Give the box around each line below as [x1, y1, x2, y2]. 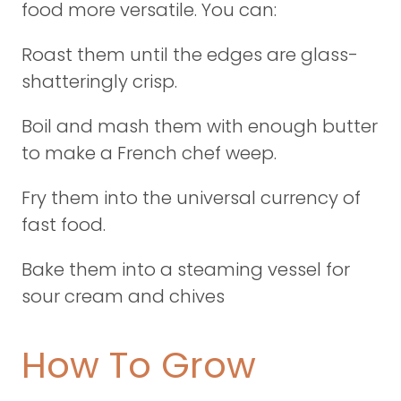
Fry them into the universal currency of [21, 185, 361, 210]
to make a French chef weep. [21, 141, 277, 166]
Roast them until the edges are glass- [21, 42, 358, 67]
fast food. [21, 212, 106, 237]
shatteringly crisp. [21, 69, 177, 94]
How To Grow [21, 340, 256, 390]
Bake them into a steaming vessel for [21, 257, 350, 282]
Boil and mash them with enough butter [21, 114, 378, 139]
